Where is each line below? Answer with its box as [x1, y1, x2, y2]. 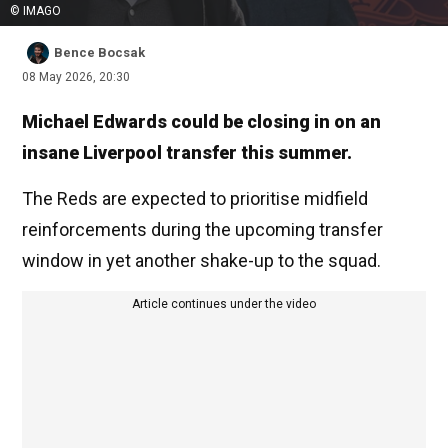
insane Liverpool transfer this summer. [22, 142, 352, 164]
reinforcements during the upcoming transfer [22, 219, 383, 241]
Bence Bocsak [54, 45, 145, 61]
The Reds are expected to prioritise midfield [22, 188, 368, 210]
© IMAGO [10, 4, 61, 19]
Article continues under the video [132, 297, 316, 312]
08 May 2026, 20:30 [22, 70, 130, 85]
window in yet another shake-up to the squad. [22, 250, 381, 272]
